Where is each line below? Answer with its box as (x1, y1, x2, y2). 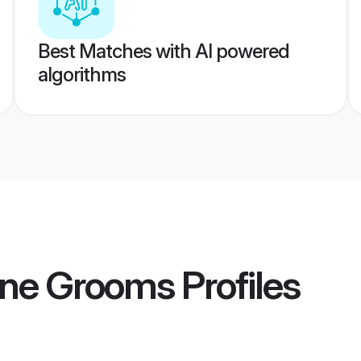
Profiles (174, 261, 300, 309)
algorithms (37, 63, 126, 86)
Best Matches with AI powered (37, 39, 289, 63)
